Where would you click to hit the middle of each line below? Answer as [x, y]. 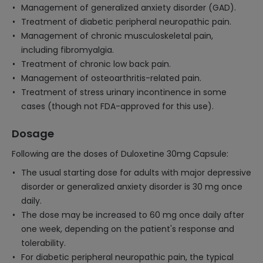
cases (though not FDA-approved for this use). [117, 106]
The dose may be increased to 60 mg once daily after [133, 215]
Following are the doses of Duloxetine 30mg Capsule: [120, 154]
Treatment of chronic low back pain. [96, 64]
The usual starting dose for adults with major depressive [136, 173]
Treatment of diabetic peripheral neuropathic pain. [126, 22]
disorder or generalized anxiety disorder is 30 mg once [132, 187]
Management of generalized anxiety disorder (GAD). [129, 8]
